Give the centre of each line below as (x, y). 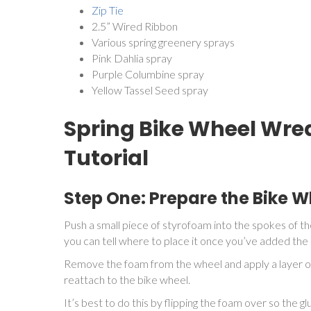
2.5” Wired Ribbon (135, 26)
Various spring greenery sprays (163, 42)
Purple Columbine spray (148, 74)
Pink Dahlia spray (132, 58)
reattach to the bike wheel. (127, 279)
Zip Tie (108, 10)
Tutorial (106, 158)
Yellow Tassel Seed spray (150, 90)
